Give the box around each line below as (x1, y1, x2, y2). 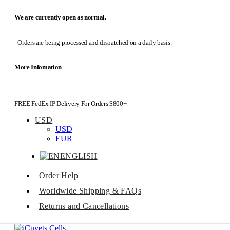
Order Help (39, 171, 78, 180)
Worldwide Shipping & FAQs (39, 186, 141, 196)
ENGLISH (60, 151, 98, 160)
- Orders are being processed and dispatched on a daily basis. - (14, 38, 175, 46)
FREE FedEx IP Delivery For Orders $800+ (14, 99, 127, 107)
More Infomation (14, 63, 62, 71)
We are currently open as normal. (14, 13, 106, 22)
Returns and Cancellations (39, 202, 129, 211)
